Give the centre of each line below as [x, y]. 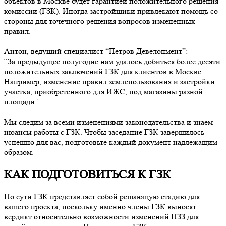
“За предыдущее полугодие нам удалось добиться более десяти [112, 62]
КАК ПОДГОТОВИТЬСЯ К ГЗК [87, 175]
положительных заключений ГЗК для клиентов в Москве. [104, 72]
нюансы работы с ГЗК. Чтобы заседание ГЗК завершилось [104, 132]
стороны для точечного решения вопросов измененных [100, 21]
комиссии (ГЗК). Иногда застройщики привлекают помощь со [111, 11]
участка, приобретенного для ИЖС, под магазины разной [103, 92]
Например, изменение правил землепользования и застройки [109, 82]
